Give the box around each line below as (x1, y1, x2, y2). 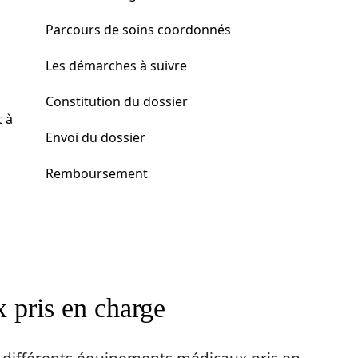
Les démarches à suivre (46, 57, 187, 74)
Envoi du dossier (46, 129, 145, 146)
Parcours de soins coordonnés (46, 21, 231, 38)
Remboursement (46, 165, 148, 182)
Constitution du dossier (46, 93, 188, 110)
